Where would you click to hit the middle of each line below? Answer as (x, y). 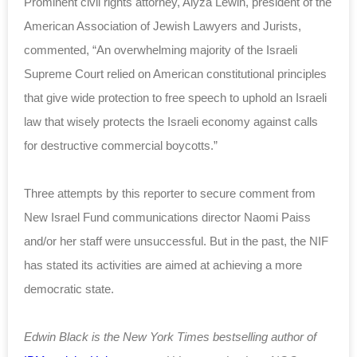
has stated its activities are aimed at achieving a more (163, 265)
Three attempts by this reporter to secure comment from (170, 193)
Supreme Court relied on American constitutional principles (175, 73)
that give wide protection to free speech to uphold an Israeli (175, 97)
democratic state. (69, 288)
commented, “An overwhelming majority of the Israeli (161, 49)
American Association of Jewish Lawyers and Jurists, (163, 25)
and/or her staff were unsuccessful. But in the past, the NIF (176, 241)
